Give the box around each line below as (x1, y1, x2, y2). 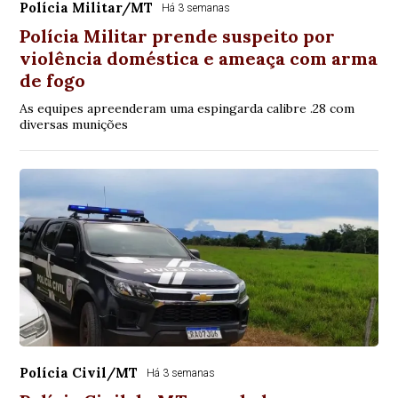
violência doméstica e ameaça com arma (20, 47, 378, 69)
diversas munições (20, 116, 129, 132)
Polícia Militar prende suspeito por (20, 25, 336, 47)
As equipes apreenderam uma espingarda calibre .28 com (20, 100, 355, 116)
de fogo (20, 69, 86, 92)
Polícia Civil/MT (20, 364, 139, 381)
